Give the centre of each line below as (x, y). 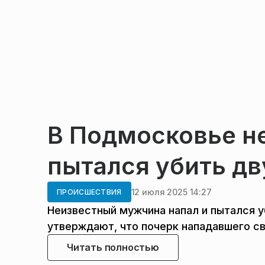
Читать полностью (113, 248)
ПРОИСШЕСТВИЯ (89, 192)
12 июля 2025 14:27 (171, 192)
